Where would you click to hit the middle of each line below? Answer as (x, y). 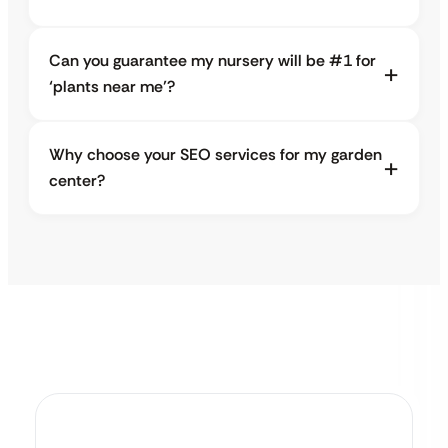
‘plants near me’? (112, 87)
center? (77, 181)
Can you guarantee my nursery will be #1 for (212, 61)
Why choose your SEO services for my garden (215, 155)
